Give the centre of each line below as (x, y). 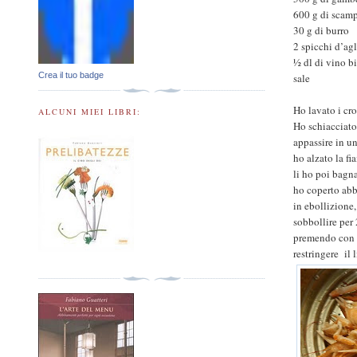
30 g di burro (322, 31)
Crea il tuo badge (71, 75)
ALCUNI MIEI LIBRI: (90, 111)
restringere (316, 254)
